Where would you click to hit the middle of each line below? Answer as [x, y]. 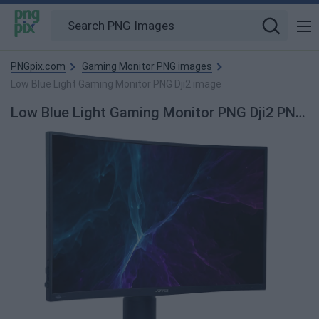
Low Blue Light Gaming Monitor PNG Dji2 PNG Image [300, 113]
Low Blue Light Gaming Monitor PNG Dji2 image [116, 84]
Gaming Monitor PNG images [147, 66]
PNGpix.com [38, 66]
